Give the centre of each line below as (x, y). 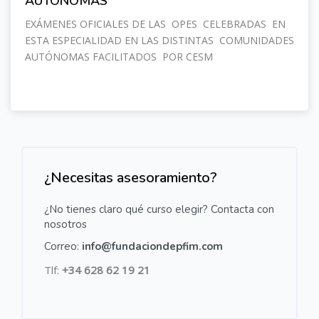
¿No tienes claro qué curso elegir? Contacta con (159, 209)
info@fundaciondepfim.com (152, 246)
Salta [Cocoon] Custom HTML (93, 155)
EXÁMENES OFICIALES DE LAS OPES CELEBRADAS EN (155, 24)
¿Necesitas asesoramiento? (131, 178)
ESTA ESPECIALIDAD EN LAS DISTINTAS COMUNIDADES (159, 40)
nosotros (66, 224)
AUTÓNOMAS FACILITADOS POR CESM (120, 57)
